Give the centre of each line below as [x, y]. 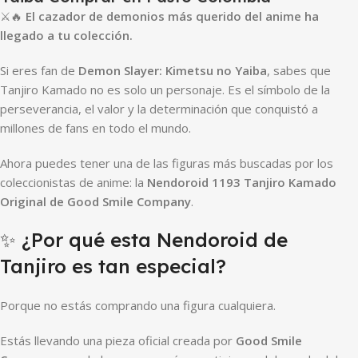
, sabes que [299, 70]
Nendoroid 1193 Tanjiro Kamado [242, 182]
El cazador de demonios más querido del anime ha [172, 16]
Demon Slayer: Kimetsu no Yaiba [173, 70]
